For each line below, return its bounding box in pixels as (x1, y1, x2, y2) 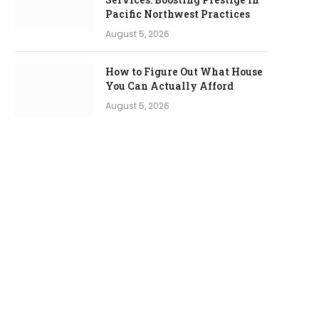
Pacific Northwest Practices (105, 7, 250, 21)
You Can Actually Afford (105, 79, 234, 93)
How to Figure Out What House (105, 65, 263, 78)
